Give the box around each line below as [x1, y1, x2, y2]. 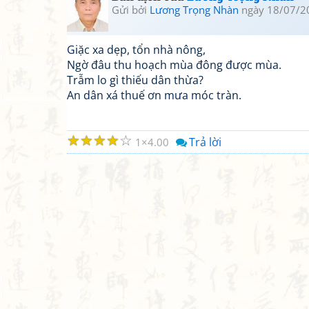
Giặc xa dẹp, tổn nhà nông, [67, 42, 206, 57]
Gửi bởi [112, 3, 150, 17]
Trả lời [189, 134, 221, 150]
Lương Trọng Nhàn [150, 3, 239, 17]
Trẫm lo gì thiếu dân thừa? [67, 72, 203, 88]
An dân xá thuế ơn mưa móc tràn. [67, 88, 241, 103]
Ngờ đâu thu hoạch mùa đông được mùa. [67, 57, 281, 72]
